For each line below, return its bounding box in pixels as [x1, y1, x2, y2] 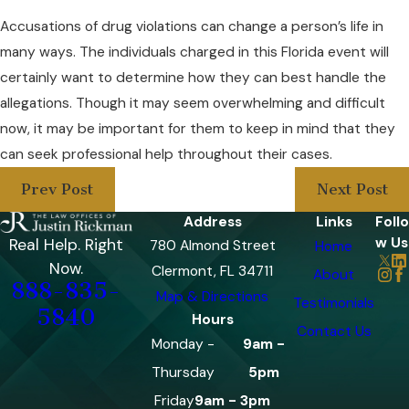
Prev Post [21, 180, 94, 199]
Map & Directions [156, 287, 269, 306]
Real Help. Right [8, 235, 123, 256]
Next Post [316, 180, 388, 199]
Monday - [151, 334, 215, 353]
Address [183, 212, 242, 231]
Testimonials [293, 293, 375, 312]
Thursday [151, 362, 215, 382]
